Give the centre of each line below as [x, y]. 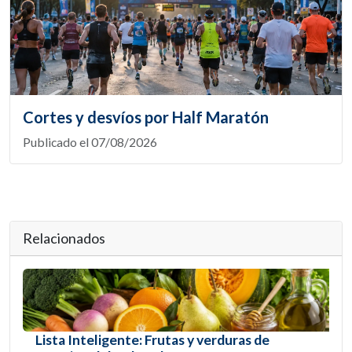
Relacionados [64, 238]
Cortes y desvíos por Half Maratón [146, 117]
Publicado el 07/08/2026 [90, 142]
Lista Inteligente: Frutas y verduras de [152, 340]
